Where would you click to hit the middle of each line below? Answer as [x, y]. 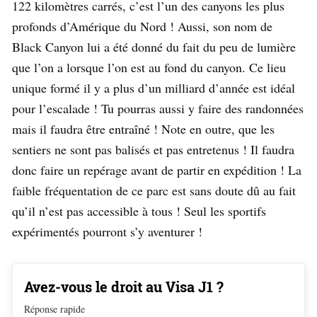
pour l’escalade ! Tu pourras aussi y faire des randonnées [158, 109]
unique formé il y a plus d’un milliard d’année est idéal [154, 88]
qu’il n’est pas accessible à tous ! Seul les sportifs [139, 211]
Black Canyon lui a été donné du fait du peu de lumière [154, 47]
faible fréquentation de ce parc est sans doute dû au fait [154, 191]
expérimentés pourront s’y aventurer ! [107, 232]
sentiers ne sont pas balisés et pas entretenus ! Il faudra [153, 150]
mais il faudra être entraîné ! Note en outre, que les [143, 129]
